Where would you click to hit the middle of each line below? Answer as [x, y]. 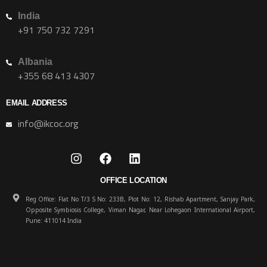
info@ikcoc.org [48, 123]
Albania [35, 62]
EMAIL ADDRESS [37, 103]
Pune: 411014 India [53, 221]
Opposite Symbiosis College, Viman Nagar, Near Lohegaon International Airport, [140, 210]
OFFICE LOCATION [133, 180]
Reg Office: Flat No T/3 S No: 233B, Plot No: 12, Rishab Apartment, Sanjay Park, [140, 199]
